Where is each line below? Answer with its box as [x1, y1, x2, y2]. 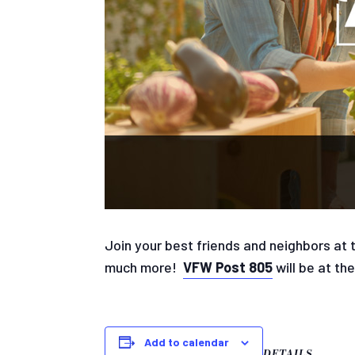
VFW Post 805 [183, 258, 273, 276]
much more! [105, 258, 183, 276]
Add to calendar [144, 335, 229, 349]
